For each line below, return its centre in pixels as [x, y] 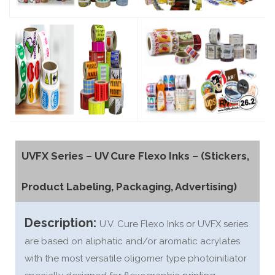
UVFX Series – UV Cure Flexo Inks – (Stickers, [135, 156]
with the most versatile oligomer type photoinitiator [136, 258]
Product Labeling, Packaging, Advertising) [129, 187]
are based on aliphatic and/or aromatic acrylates [132, 241]
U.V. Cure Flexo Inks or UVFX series [174, 224]
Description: [62, 223]
